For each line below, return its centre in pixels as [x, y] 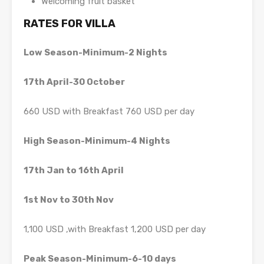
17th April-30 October [75, 82]
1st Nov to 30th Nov [69, 200]
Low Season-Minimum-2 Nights [96, 53]
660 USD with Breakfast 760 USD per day [109, 112]
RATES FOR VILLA [70, 24]
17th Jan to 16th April [74, 171]
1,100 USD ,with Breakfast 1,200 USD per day [115, 230]
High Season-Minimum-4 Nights [98, 141]
